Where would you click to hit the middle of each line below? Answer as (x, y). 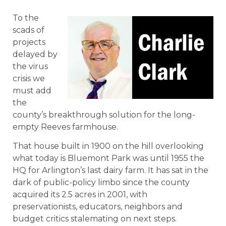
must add (32, 91)
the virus (30, 66)
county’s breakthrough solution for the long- (104, 115)
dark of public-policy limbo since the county (101, 183)
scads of (29, 30)
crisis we (29, 78)
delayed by (35, 54)
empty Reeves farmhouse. (65, 127)
